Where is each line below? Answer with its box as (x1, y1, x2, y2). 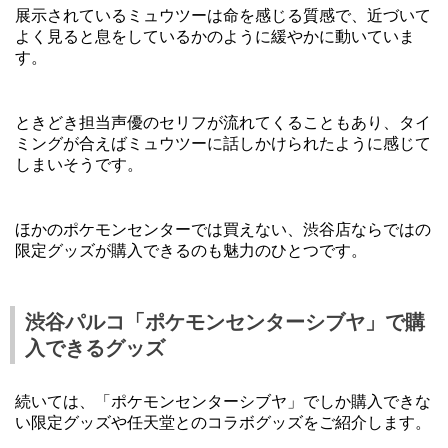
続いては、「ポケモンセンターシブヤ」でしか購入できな (15, 393, 431, 411)
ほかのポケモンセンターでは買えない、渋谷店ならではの (15, 221, 431, 239)
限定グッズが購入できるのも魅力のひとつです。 (15, 242, 367, 260)
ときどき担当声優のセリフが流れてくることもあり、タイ (15, 114, 431, 132)
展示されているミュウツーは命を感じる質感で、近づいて (15, 7, 431, 25)
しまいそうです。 (15, 156, 143, 174)
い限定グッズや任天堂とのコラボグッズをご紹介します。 (15, 414, 431, 432)
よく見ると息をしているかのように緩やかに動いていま (15, 28, 415, 46)
